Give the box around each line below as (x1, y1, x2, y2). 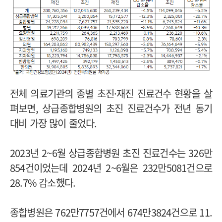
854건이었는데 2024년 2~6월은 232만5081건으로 (10, 161, 212, 175)
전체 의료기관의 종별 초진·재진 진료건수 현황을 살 (10, 86, 212, 101)
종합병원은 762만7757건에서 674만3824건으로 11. (10, 205, 212, 220)
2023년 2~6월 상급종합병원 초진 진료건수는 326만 (10, 146, 212, 161)
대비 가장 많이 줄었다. (10, 116, 100, 131)
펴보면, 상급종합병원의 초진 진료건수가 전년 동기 (10, 101, 212, 116)
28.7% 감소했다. (10, 175, 78, 190)
